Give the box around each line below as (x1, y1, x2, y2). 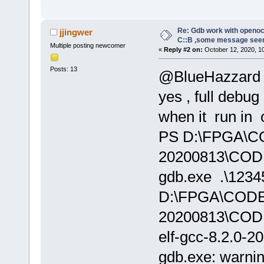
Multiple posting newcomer (49, 41, 126, 49)
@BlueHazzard (158, 67, 260, 85)
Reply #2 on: (163, 45, 203, 53)
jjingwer (60, 27, 93, 37)
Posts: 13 (49, 65, 77, 72)
